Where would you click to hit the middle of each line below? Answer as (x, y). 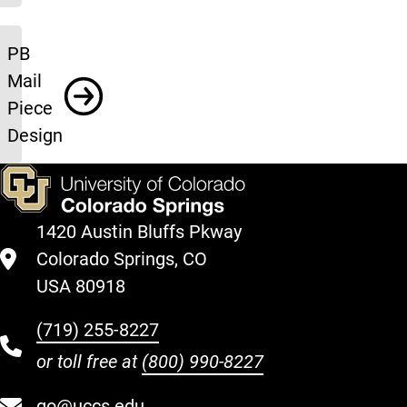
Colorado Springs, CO (122, 259)
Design (35, 135)
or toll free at (89, 362)
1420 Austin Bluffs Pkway (139, 232)
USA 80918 (81, 286)
